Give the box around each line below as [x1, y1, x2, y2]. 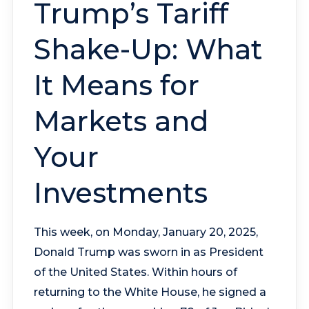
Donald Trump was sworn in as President [33, 245, 263, 259]
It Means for [33, 68, 199, 102]
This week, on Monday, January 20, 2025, [33, 225, 258, 239]
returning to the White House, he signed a [33, 285, 266, 299]
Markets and [33, 103, 209, 138]
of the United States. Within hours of [33, 265, 237, 279]
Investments [33, 175, 208, 210]
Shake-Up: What [33, 32, 262, 66]
